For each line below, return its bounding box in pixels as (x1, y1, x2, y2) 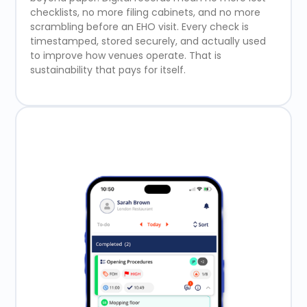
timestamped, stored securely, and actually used (29, 34, 266, 49)
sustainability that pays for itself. (29, 63, 186, 77)
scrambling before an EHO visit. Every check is (29, 20, 249, 34)
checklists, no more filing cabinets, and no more (29, 5, 260, 20)
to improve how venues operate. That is (29, 49, 221, 63)
